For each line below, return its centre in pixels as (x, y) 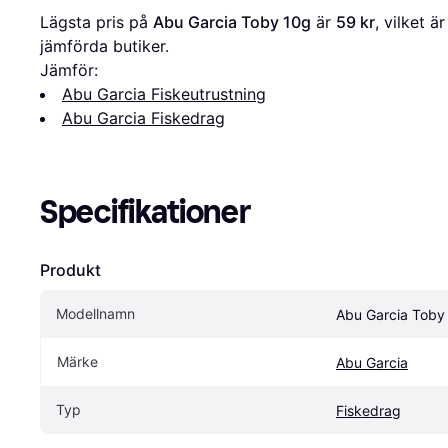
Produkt (70, 270)
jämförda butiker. (104, 46)
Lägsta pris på (96, 22)
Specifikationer (145, 212)
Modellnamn (95, 314)
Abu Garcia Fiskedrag (143, 118)
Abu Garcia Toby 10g (232, 22)
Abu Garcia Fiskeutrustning (164, 94)
